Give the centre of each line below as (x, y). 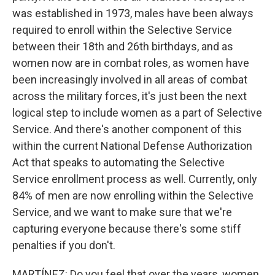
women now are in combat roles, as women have (131, 63)
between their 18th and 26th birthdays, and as (123, 46)
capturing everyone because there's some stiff (127, 229)
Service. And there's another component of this (127, 129)
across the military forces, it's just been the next (130, 96)
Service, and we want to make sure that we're (122, 212)
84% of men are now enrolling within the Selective (133, 196)
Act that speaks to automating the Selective (118, 162)
